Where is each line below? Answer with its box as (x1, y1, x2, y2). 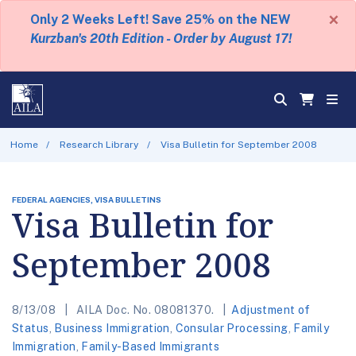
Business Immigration (54, 321, 170, 335)
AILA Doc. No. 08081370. (73, 303, 217, 316)
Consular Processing (175, 321, 288, 335)
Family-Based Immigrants (81, 339, 220, 353)
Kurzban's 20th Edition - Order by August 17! (29, 31, 292, 46)
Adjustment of (231, 303, 311, 316)
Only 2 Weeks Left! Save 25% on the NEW (30, 12, 291, 27)
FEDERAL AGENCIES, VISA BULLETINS (12, 194, 161, 204)
